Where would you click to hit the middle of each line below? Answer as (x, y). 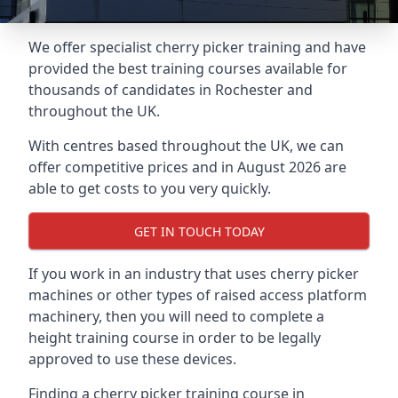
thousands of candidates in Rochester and (171, 90)
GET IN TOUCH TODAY (199, 231)
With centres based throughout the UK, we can (186, 146)
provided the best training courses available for (188, 68)
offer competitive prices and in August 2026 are (187, 167)
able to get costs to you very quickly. (150, 188)
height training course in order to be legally (175, 338)
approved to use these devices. (132, 359)
